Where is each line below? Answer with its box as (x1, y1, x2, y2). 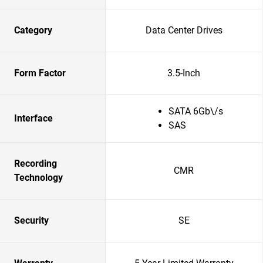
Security (14, 215, 49, 226)
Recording (14, 158, 57, 169)
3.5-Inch (167, 68, 200, 79)
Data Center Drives (145, 25, 222, 36)
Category (14, 25, 52, 36)
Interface (14, 113, 53, 124)
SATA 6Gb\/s (168, 106, 223, 117)
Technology (14, 172, 63, 183)
